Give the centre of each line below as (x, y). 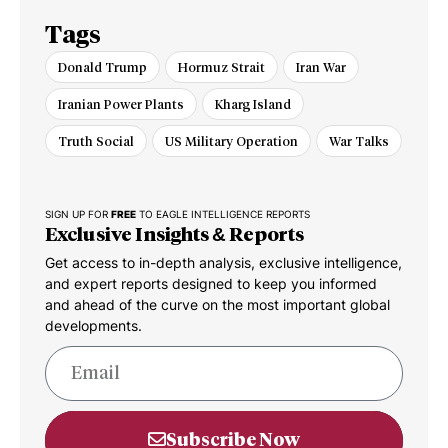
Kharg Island (253, 103)
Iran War (321, 66)
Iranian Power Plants (121, 103)
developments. (93, 325)
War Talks (359, 140)
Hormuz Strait (221, 66)
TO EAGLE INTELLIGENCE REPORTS (223, 214)
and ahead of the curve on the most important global (217, 304)
